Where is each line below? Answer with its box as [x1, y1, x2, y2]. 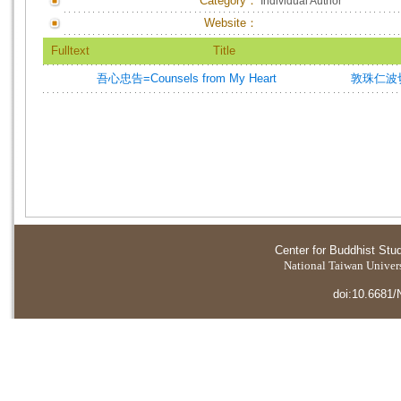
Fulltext [50, 44, 90, 57]
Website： [204, 16, 258, 30]
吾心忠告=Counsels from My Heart [97, 72, 277, 85]
